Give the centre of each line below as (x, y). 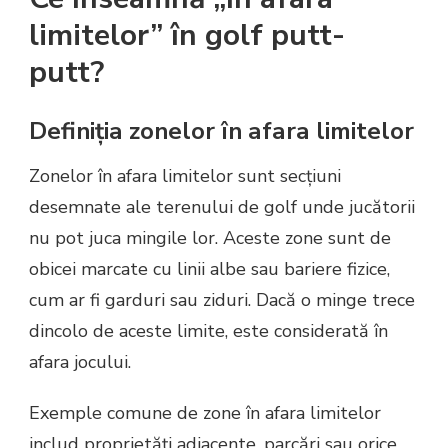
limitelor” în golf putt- (187, 35)
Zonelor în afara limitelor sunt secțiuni (185, 176)
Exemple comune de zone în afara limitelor (205, 413)
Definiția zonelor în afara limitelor (221, 130)
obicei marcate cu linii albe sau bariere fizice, (209, 269)
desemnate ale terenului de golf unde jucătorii (222, 207)
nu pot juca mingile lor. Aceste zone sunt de (210, 238)
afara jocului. (80, 362)
